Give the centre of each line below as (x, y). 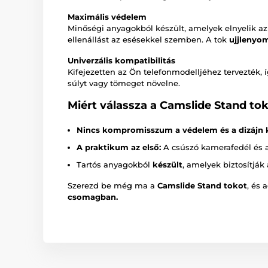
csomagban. (93, 197)
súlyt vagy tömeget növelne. (124, 83)
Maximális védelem (107, 17)
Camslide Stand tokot (202, 186)
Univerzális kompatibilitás (121, 61)
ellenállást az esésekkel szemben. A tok (148, 40)
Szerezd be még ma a (112, 186)
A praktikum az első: (119, 147)
